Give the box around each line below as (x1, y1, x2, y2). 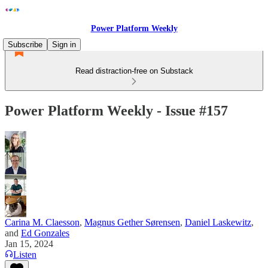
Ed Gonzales (21, 227, 69, 238)
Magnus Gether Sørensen (84, 217, 180, 227)
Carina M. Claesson (5, 217, 80, 227)
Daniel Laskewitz (185, 217, 251, 227)
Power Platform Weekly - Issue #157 (5, 102, 228, 118)
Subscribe (8, 40, 42, 49)
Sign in (52, 40, 76, 49)
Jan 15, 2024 (5, 238, 53, 249)
